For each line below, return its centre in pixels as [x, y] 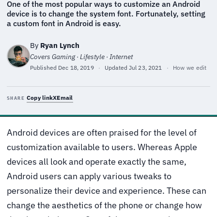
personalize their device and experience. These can [107, 190]
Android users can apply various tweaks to [89, 176]
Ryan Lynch [60, 45]
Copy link [40, 97]
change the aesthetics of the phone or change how [104, 205]
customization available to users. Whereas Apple [102, 147]
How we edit [190, 67]
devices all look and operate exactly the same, [97, 161]
